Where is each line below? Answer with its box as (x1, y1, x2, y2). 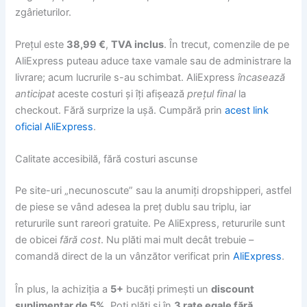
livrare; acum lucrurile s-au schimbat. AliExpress (15, 71, 238, 84)
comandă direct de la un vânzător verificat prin (15, 250, 234, 263)
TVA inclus (111, 38, 164, 51)
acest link (225, 104, 269, 117)
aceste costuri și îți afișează (55, 88, 188, 101)
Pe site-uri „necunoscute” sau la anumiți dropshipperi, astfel (15, 184, 292, 197)
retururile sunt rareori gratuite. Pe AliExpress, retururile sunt (15, 217, 286, 230)
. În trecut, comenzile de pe (164, 38, 290, 51)
